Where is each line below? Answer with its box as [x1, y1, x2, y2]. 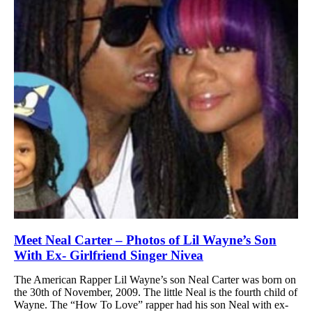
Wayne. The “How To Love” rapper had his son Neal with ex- [14, 298, 288, 311]
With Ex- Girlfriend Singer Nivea [14, 247, 203, 263]
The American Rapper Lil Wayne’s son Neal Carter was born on [14, 273, 296, 286]
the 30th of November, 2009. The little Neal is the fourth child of [14, 286, 297, 298]
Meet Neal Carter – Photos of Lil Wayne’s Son [14, 232, 276, 247]
